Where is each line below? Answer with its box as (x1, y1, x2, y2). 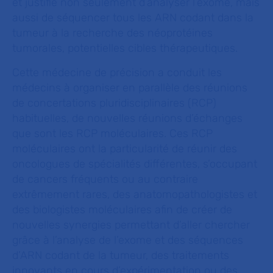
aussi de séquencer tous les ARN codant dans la (12, 11, 253, 24)
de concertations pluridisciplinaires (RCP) (12, 96, 216, 110)
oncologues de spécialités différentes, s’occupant (12, 157, 257, 171)
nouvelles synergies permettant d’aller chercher (12, 218, 250, 232)
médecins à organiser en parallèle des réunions (12, 81, 247, 94)
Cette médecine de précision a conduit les (12, 66, 222, 79)
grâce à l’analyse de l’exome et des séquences (12, 233, 243, 247)
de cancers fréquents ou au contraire (12, 172, 198, 186)
